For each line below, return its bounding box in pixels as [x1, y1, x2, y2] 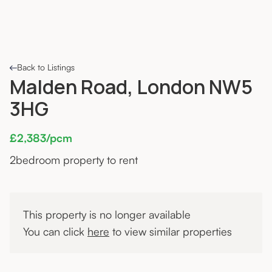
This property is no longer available [23, 208, 191, 222]
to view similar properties [109, 225, 232, 239]
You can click [23, 225, 87, 239]
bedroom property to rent [16, 153, 138, 167]
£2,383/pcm [10, 131, 72, 145]
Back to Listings [17, 62, 75, 73]
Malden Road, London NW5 [10, 73, 253, 101]
